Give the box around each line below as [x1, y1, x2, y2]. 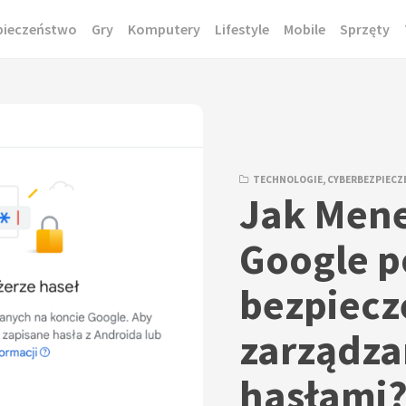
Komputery [127, 20, 200, 38]
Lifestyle [214, 20, 269, 38]
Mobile [283, 20, 325, 38]
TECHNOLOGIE [253, 172, 323, 186]
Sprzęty [339, 20, 390, 38]
